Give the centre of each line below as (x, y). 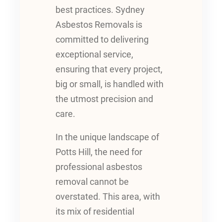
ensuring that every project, (109, 69)
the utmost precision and (104, 99)
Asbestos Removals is (99, 25)
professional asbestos (99, 167)
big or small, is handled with (110, 84)
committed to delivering (102, 39)
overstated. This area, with (108, 197)
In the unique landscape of (107, 138)
